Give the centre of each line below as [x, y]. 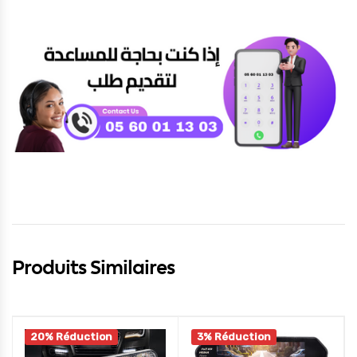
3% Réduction [234, 337]
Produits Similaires [93, 268]
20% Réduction [71, 337]
